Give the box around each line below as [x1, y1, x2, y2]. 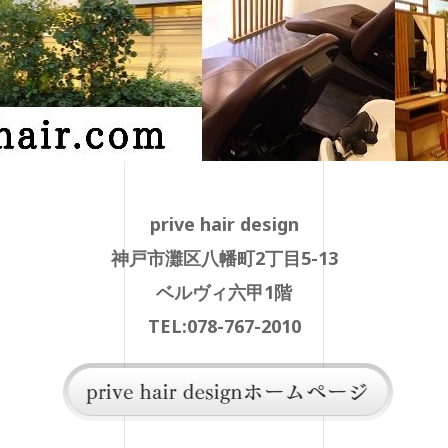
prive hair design [149, 212, 299, 236]
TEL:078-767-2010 [147, 314, 301, 338]
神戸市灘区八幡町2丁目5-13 [110, 246, 338, 270]
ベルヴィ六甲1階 [156, 280, 292, 304]
